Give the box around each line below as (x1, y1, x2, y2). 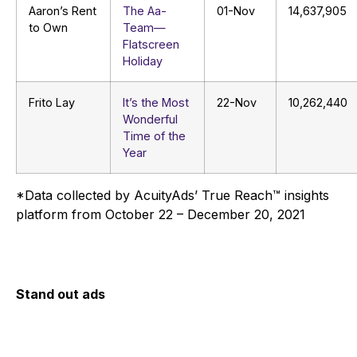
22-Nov (217, 96, 257, 110)
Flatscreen (123, 37, 179, 52)
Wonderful (123, 112, 178, 127)
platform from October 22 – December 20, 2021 (16, 206, 305, 223)
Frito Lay (29, 96, 75, 110)
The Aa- (123, 4, 167, 18)
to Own (29, 21, 68, 35)
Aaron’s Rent (29, 4, 96, 18)
